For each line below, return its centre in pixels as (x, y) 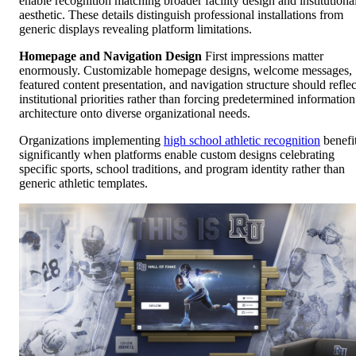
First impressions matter (263, 56)
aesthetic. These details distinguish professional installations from (181, 14)
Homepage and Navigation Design (110, 56)
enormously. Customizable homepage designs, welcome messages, (186, 70)
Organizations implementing (91, 140)
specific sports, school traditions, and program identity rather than (182, 168)
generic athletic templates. (83, 183)
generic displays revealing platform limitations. (135, 29)
